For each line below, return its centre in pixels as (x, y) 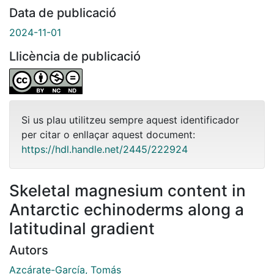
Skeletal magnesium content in (128, 190)
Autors (29, 250)
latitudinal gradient (82, 228)
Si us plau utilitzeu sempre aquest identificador (130, 120)
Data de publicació (63, 13)
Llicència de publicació (75, 56)
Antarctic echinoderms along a (127, 209)
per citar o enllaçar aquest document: (108, 134)
